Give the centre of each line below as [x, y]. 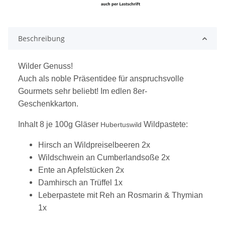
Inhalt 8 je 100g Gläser [59, 125]
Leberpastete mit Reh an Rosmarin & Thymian [121, 195]
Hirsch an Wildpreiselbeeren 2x [94, 145]
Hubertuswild [122, 125]
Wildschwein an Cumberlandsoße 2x [104, 158]
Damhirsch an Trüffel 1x [80, 183]
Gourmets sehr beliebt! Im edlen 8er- [83, 91]
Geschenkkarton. [48, 104]
